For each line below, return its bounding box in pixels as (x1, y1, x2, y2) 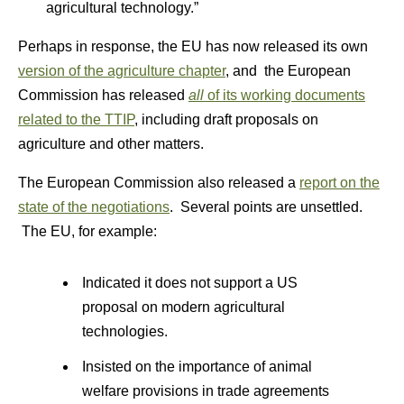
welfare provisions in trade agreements (81, 383, 329, 399)
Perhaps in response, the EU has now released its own (18, 39, 368, 54)
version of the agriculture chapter (18, 63, 225, 78)
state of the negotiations (18, 199, 170, 215)
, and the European (225, 63, 351, 78)
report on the (299, 175, 380, 190)
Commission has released (18, 87, 188, 103)
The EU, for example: (18, 224, 157, 239)
